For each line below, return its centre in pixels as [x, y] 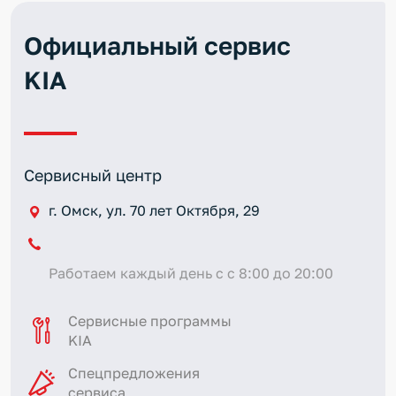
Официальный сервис [157, 46]
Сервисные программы [150, 320]
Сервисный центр [93, 175]
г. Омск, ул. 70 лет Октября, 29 [154, 210]
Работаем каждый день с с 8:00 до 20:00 [191, 273]
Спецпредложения [134, 373]
